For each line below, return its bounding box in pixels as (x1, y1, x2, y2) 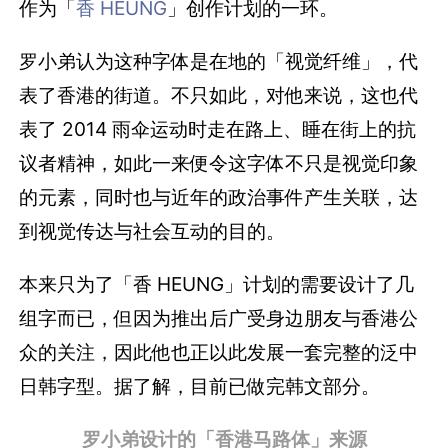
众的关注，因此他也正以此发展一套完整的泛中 (19, 339, 419, 364)
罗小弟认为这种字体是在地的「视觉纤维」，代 (19, 48, 419, 73)
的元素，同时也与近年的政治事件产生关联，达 (19, 184, 419, 209)
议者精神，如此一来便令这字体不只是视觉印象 (19, 150, 419, 175)
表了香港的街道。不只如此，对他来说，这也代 (19, 82, 419, 107)
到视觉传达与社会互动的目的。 (19, 218, 286, 243)
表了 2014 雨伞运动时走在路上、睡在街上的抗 (19, 116, 417, 141)
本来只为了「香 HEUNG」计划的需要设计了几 (19, 271, 415, 296)
